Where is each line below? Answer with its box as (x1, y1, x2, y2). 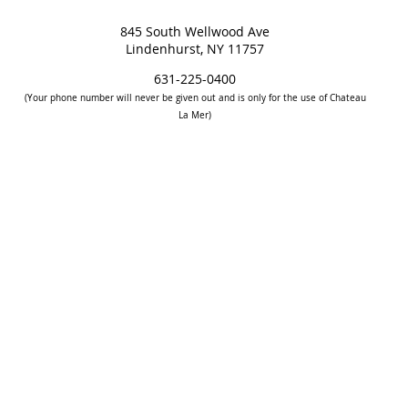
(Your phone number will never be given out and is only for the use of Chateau (24, 92, 366, 104)
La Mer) (178, 109, 211, 121)
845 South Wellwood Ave (120, 23, 270, 40)
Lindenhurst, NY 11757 (126, 40, 264, 57)
